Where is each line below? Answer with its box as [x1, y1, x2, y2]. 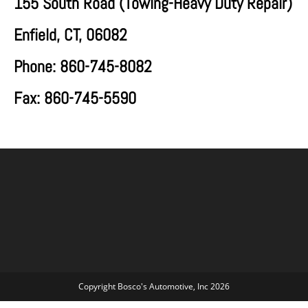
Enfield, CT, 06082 [14, 24, 127, 45]
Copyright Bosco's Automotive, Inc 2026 [78, 280, 230, 292]
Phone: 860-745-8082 [14, 56, 152, 77]
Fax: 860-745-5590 [14, 87, 136, 109]
